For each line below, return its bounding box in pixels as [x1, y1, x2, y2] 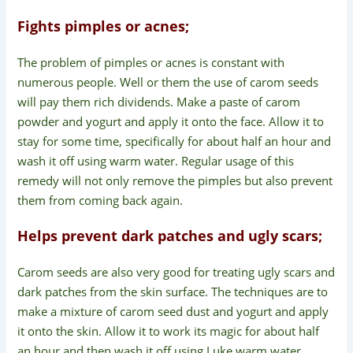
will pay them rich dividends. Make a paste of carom [17, 93, 301, 110]
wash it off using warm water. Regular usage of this [17, 152, 295, 169]
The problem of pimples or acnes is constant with [17, 54, 285, 70]
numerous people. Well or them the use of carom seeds [17, 73, 319, 90]
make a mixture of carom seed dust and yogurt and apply [17, 303, 329, 319]
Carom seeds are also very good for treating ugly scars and [17, 263, 336, 280]
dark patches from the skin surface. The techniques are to [17, 283, 329, 299]
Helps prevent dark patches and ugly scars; [17, 225, 323, 245]
